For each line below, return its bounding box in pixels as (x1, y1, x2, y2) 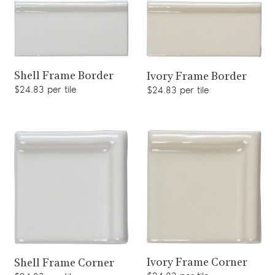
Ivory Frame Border (147, 71, 247, 83)
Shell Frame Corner (14, 258, 114, 270)
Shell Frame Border (14, 70, 114, 82)
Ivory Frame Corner (147, 257, 247, 269)
